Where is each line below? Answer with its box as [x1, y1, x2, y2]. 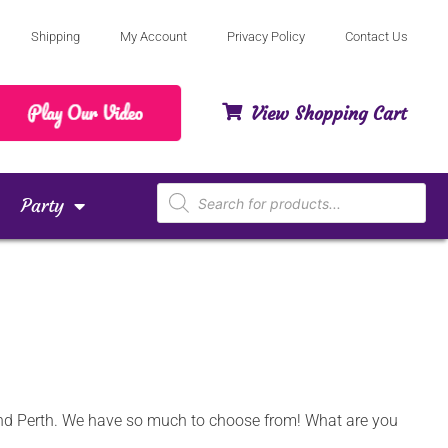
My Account [119, 29, 187, 44]
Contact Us [344, 29, 408, 44]
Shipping [30, 29, 80, 44]
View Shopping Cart [251, 101, 407, 125]
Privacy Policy [226, 29, 305, 44]
